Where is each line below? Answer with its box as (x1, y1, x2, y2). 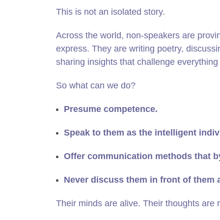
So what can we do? (56, 81, 136, 90)
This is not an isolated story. (56, 7, 165, 17)
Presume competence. (64, 104, 158, 114)
